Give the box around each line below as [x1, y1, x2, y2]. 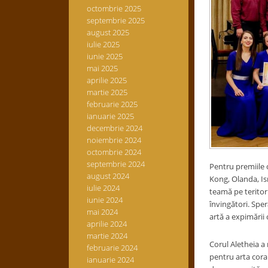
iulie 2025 [86, 39, 120, 50]
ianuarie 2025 [86, 111, 134, 121]
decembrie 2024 [86, 123, 142, 133]
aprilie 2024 [86, 218, 127, 229]
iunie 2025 [86, 51, 123, 62]
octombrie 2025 [86, 3, 141, 14]
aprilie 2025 [86, 75, 127, 86]
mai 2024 [86, 206, 118, 217]
